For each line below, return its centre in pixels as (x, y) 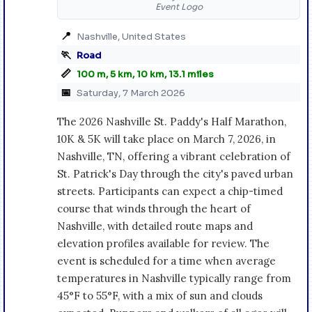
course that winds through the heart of (154, 208)
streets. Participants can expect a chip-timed (170, 191)
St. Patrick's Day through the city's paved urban (175, 173)
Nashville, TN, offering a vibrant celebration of (174, 156)
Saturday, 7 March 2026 (131, 93)
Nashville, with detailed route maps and (155, 226)
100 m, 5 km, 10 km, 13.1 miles (145, 74)
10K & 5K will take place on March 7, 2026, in (166, 139)
